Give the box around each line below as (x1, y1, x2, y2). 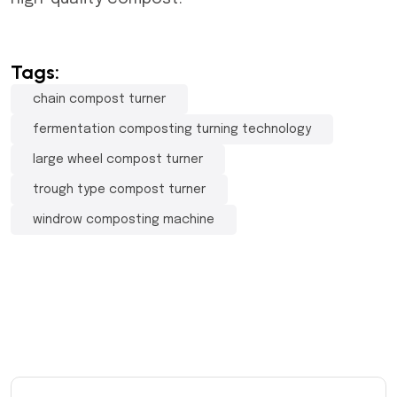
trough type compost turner (33, 183, 206, 196)
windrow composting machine (33, 214, 214, 226)
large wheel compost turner (33, 153, 203, 166)
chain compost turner (33, 93, 166, 105)
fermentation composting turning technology (33, 123, 311, 136)
